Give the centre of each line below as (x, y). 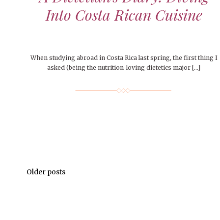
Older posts (46, 172)
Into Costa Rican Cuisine (124, 15)
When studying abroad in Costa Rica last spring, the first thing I (124, 58)
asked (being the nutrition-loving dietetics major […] (124, 68)
